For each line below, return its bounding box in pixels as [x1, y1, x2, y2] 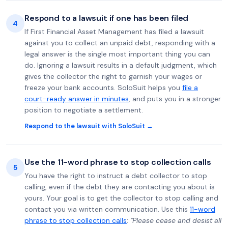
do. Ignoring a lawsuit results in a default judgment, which [24, 61, 217, 70]
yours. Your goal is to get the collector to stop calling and [24, 193, 218, 203]
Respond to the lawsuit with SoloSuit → [24, 122, 153, 130]
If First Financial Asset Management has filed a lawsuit [24, 27, 204, 36]
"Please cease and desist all [130, 216, 221, 225]
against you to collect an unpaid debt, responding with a [24, 38, 215, 47]
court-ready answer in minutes [24, 94, 129, 103]
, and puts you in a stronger [129, 94, 221, 103]
